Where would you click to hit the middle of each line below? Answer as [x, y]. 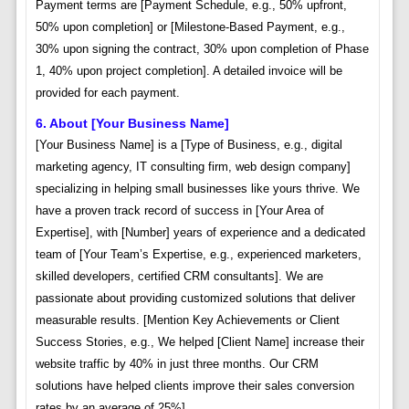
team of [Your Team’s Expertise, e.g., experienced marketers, [198, 255]
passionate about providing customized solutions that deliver [195, 299]
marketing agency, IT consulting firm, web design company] [193, 167]
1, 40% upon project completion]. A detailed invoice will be [189, 71]
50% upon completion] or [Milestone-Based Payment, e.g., [190, 27]
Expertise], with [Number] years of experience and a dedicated [200, 233]
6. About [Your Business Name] [132, 124]
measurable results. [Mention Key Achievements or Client [187, 320]
